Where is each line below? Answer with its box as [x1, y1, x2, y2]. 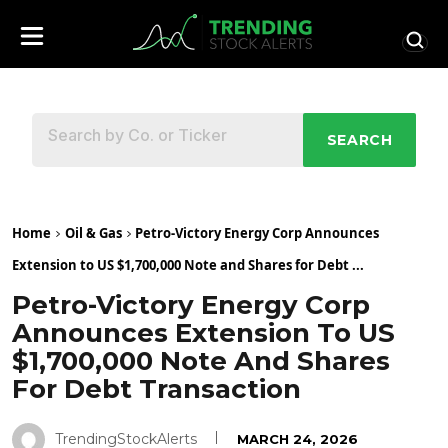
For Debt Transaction [12, 373, 301, 406]
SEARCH [326, 131, 393, 150]
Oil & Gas [65, 224, 122, 243]
